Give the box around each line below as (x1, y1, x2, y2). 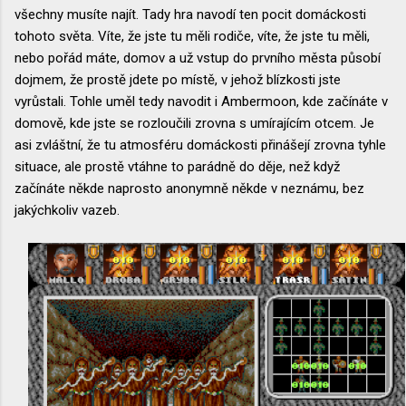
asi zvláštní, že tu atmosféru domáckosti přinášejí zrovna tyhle (14, 136, 386, 153)
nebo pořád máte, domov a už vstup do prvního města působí (14, 49, 381, 66)
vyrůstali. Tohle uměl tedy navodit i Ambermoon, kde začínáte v (14, 92, 388, 110)
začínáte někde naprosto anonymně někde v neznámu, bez (14, 179, 364, 197)
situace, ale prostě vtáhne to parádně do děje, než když (14, 158, 340, 175)
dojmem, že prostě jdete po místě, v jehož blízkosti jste (14, 71, 341, 88)
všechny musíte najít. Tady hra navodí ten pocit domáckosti (14, 5, 366, 23)
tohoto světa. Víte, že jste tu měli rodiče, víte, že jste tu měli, (14, 27, 370, 44)
